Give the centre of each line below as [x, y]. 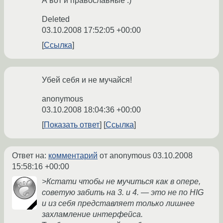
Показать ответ [72, 125]
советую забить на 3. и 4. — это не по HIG [123, 193]
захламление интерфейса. [92, 215]
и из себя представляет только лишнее [118, 204]
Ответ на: [30, 156]
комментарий [73, 156]
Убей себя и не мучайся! [87, 80]
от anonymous [125, 156]
